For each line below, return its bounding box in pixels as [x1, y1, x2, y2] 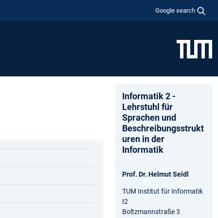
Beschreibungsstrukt [122, 123, 204, 133]
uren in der [122, 133, 164, 144]
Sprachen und [122, 112, 176, 123]
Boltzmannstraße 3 [122, 207, 180, 216]
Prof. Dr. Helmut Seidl [122, 170, 189, 178]
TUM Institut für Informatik [122, 187, 203, 195]
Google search [155, 6, 196, 14]
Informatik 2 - [122, 91, 176, 101]
